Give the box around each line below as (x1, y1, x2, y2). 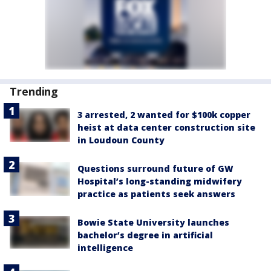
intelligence (77, 242, 133, 253)
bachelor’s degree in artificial (77, 229, 213, 241)
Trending (10, 84, 59, 99)
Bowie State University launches (77, 217, 229, 228)
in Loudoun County (77, 134, 165, 146)
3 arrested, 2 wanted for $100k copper (77, 109, 250, 120)
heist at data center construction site (77, 122, 255, 133)
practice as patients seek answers (77, 188, 235, 200)
